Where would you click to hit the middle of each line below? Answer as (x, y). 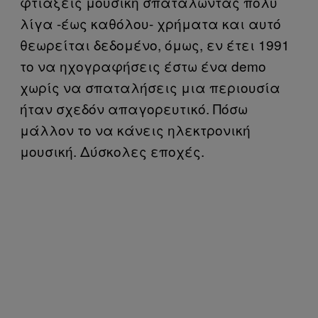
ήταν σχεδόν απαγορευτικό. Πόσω (134, 108)
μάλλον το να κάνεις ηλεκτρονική (135, 129)
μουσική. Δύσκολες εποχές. (112, 150)
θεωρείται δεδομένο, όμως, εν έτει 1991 (155, 44)
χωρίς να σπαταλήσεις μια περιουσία (150, 87)
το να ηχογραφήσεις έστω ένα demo (143, 65)
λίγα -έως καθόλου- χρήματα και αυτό (150, 23)
